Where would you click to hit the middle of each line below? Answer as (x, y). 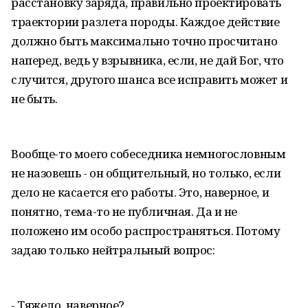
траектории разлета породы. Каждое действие (145, 22)
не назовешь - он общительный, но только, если (146, 173)
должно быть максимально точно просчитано (144, 41)
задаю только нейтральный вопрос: (113, 250)
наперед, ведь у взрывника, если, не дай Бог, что (147, 60)
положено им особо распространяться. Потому (146, 231)
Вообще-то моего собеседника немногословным (148, 154)
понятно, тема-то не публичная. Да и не (124, 211)
